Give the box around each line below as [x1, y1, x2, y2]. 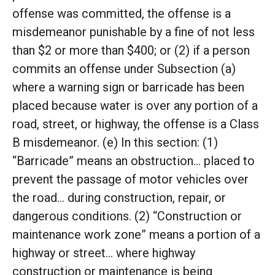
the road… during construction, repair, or [12, 190, 226, 205]
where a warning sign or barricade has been [12, 80, 244, 95]
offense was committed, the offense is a [12, 6, 231, 21]
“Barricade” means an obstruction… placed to [12, 153, 255, 168]
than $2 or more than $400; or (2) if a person [12, 43, 250, 58]
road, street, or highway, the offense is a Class [12, 117, 259, 131]
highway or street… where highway [12, 246, 195, 260]
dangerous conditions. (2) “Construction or [12, 209, 242, 223]
